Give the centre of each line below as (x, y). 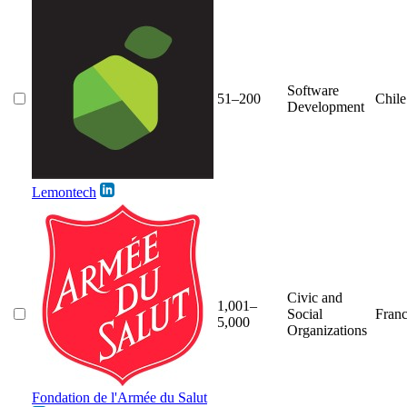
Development (326, 106)
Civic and (315, 297)
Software (313, 90)
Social (305, 313)
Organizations (327, 330)
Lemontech (64, 192)
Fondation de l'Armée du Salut (119, 397)
